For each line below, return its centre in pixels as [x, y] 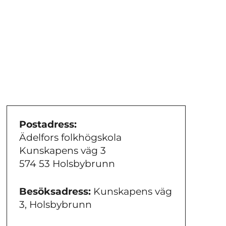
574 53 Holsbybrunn [67, 164]
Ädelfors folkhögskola [70, 138]
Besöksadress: [55, 191]
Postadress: [48, 125]
